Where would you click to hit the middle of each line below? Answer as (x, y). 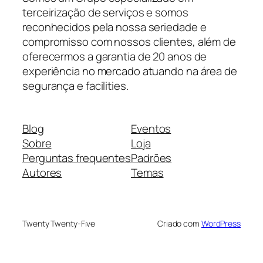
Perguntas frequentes (77, 158)
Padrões (151, 158)
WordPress (221, 224)
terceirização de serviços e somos (105, 12)
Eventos (151, 129)
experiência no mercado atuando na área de (130, 71)
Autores (42, 173)
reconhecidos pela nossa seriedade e (114, 27)
